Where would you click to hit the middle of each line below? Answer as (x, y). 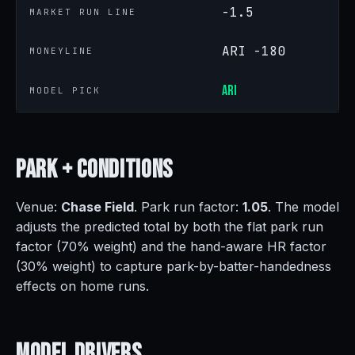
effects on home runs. (82, 286)
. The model (303, 207)
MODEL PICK (65, 90)
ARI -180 (254, 51)
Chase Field (97, 207)
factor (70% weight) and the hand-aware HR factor (171, 246)
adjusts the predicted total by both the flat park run (170, 227)
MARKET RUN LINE (83, 12)
